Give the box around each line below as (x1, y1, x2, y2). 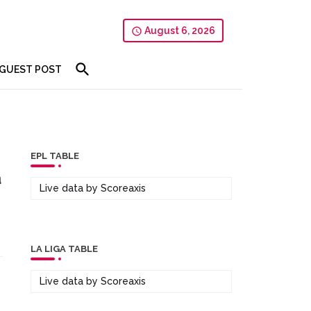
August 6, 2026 (142, 24, 215, 36)
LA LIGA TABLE (30, 244, 98, 254)
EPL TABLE (30, 151, 79, 161)
